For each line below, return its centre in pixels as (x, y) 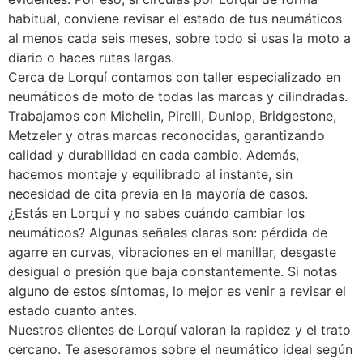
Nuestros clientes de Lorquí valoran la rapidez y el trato (179, 330)
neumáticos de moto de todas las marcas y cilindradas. (178, 97)
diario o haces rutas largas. (91, 58)
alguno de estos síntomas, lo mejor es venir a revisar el (177, 291)
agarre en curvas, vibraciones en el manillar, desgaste (172, 252)
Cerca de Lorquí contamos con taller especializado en (174, 77)
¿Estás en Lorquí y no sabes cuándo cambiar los (156, 214)
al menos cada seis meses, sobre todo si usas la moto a (179, 38)
